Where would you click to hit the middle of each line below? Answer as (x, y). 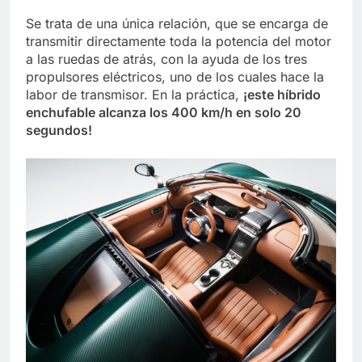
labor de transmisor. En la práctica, (135, 94)
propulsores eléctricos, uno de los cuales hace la (175, 76)
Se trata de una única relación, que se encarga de (177, 23)
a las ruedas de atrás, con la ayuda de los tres (166, 59)
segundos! (59, 130)
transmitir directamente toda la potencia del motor (179, 41)
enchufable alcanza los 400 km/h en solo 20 (164, 112)
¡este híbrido (282, 94)
